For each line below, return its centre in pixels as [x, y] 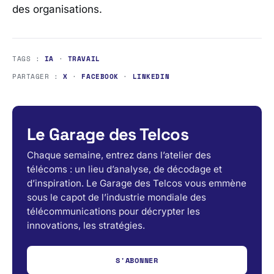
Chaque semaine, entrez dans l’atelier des [119, 155]
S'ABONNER [137, 261]
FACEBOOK [100, 76]
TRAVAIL [84, 59]
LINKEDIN [151, 76]
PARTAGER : [38, 76]
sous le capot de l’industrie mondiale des [117, 198]
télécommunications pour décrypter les [113, 212]
